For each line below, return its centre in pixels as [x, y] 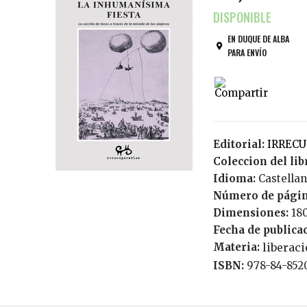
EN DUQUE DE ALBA [258, 39]
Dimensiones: [250, 213]
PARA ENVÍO [247, 52]
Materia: [237, 247]
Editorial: [240, 144]
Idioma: [235, 179]
